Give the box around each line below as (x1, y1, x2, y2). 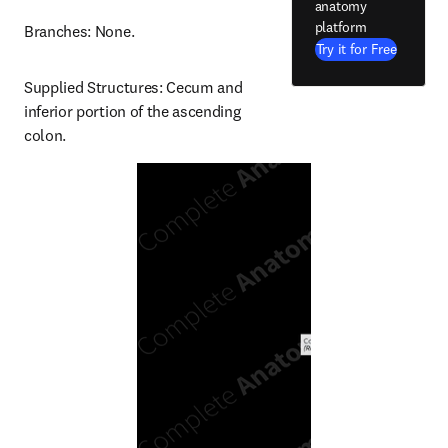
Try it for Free (315, 39, 397, 58)
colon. (24, 125, 67, 145)
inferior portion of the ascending (24, 101, 241, 121)
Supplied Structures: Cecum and (24, 77, 243, 97)
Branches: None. (24, 21, 135, 41)
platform (314, 17, 367, 36)
